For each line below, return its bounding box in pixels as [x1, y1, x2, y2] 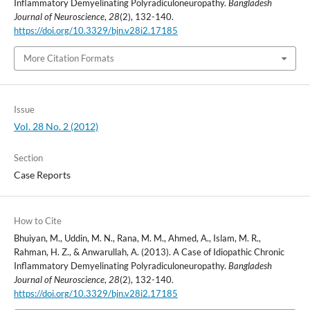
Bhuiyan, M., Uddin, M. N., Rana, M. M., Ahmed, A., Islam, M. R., [13, 232, 261, 244]
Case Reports [13, 168, 71, 181]
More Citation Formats [23, 53, 114, 64]
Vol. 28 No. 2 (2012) [13, 120, 98, 132]
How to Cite [13, 215, 62, 226]
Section [13, 152, 43, 163]
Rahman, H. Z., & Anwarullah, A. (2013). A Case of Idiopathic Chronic [13, 246, 284, 257]
